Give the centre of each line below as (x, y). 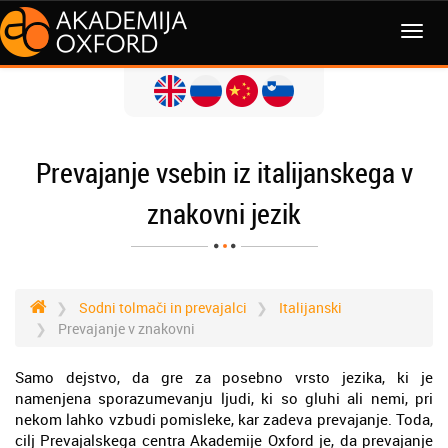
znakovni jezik (224, 213)
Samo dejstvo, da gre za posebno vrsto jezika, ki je (224, 377)
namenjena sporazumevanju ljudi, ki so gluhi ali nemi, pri (224, 398)
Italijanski (310, 307)
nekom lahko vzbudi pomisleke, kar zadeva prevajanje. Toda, (224, 419)
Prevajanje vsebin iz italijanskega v (224, 172)
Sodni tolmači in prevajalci (163, 307)
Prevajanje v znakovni (126, 328)
